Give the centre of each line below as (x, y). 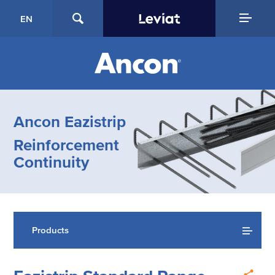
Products (51, 230)
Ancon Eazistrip (70, 121)
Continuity (52, 162)
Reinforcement (67, 145)
